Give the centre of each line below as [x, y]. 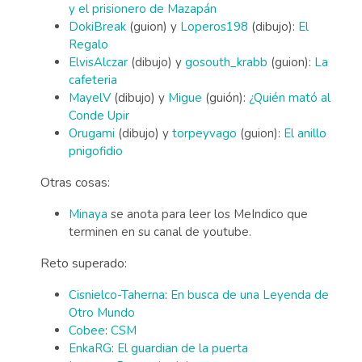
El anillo [305, 133]
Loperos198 [214, 27]
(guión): [225, 98]
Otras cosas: [75, 183]
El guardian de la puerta [183, 348]
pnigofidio [96, 151]
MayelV [90, 98]
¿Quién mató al [290, 98]
